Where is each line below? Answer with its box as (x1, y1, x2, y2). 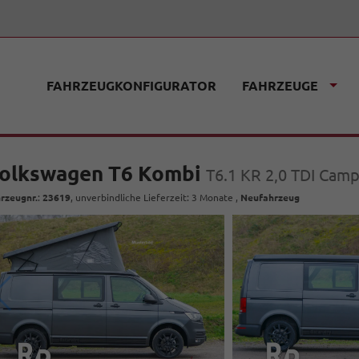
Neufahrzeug (240, 192, 301, 203)
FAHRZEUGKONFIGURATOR (46, 78, 216, 93)
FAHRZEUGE (242, 78, 318, 93)
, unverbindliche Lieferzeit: (71, 192, 192, 203)
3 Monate (192, 192, 234, 203)
